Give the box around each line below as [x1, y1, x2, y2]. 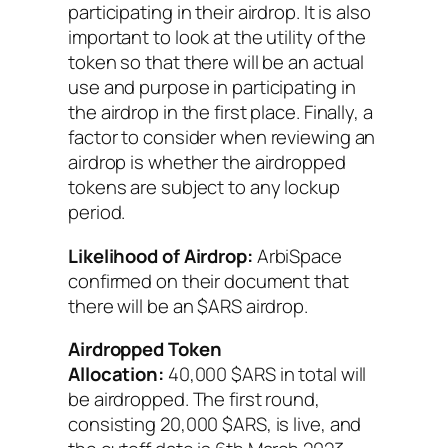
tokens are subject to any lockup [68, 174, 340, 201]
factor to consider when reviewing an [68, 124, 376, 151]
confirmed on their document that [68, 267, 349, 294]
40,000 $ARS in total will [163, 361, 367, 388]
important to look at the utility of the [68, 24, 367, 51]
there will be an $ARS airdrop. [68, 292, 308, 319]
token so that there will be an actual [68, 49, 365, 76]
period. [68, 199, 126, 226]
